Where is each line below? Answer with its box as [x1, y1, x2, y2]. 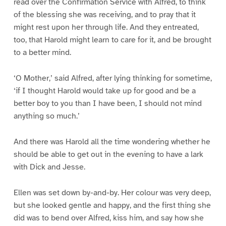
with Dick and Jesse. [13, 162, 85, 173]
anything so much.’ [13, 111, 80, 122]
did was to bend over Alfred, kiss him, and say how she [13, 213, 204, 223]
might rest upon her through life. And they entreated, [13, 22, 199, 33]
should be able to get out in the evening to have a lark [13, 149, 203, 160]
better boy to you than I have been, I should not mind [13, 98, 202, 109]
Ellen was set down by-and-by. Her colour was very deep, [13, 188, 211, 198]
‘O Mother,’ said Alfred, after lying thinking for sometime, [13, 73, 212, 84]
